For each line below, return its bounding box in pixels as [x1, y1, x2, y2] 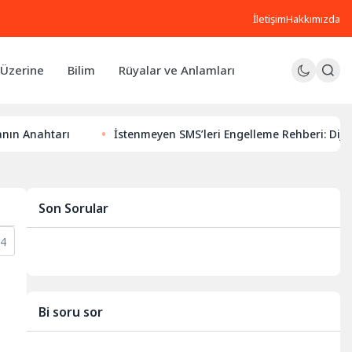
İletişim [253, 12, 286, 26]
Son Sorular [38, 200, 109, 217]
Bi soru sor [38, 302, 104, 321]
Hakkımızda [286, 12, 340, 26]
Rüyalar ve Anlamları [119, 62, 235, 78]
